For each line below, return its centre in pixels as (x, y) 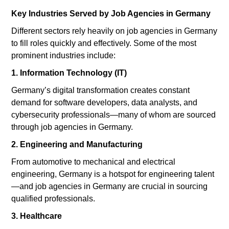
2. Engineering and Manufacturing (77, 144)
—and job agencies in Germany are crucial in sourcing (110, 186)
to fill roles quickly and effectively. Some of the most (104, 43)
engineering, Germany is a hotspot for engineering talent (113, 174)
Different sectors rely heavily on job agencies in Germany (114, 31)
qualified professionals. (53, 198)
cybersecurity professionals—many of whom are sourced (114, 114)
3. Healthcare (37, 216)
